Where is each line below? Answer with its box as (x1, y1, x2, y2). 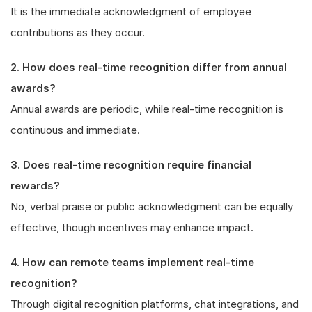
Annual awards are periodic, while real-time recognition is (10, 102, 283, 116)
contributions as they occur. (10, 25, 145, 39)
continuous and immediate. (10, 123, 140, 136)
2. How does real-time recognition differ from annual (10, 60, 287, 74)
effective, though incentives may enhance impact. (10, 220, 253, 234)
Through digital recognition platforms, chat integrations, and (10, 297, 299, 311)
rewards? (10, 178, 60, 192)
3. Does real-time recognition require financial (10, 157, 251, 171)
